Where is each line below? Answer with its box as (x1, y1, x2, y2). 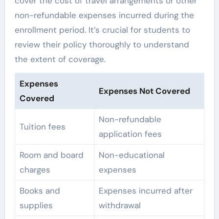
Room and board (19, 150, 84, 161)
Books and (19, 185, 60, 197)
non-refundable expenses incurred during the (14, 10, 194, 21)
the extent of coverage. (14, 54, 106, 65)
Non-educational (98, 150, 165, 161)
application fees (98, 129, 162, 140)
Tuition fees (19, 121, 66, 132)
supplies (19, 200, 53, 211)
